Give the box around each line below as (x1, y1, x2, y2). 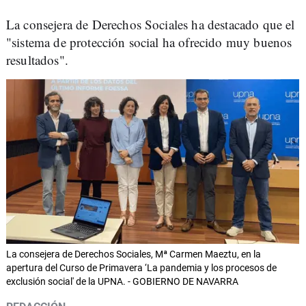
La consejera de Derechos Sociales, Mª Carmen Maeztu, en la (6, 249, 261, 260)
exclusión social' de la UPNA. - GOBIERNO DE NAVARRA (6, 276, 238, 288)
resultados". (6, 51, 68, 68)
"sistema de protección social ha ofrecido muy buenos (6, 33, 292, 51)
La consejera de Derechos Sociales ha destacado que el (6, 16, 295, 33)
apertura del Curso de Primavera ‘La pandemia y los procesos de (6, 262, 277, 274)
